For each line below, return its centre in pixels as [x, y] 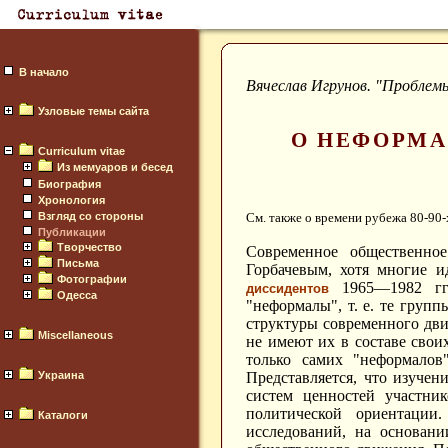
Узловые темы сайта [93, 111]
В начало [44, 72]
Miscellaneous [75, 335]
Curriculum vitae [81, 151]
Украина [61, 375]
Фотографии [92, 279]
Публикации [72, 232]
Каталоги [63, 415]
